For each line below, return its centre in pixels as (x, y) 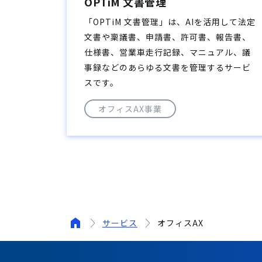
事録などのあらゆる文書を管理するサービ (168, 67)
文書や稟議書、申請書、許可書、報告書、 (168, 37)
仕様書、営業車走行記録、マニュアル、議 (168, 52)
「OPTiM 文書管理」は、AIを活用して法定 (170, 21)
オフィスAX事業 (130, 108)
